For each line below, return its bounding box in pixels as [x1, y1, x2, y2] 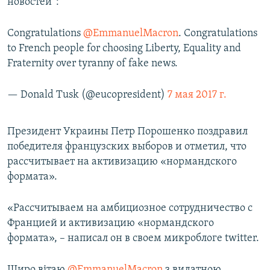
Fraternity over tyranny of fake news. [7, 58, 178, 70]
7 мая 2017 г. [168, 89, 227, 101]
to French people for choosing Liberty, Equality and [7, 43, 241, 55]
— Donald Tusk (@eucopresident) [7, 89, 168, 101]
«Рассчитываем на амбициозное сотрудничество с [7, 202, 253, 215]
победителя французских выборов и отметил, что [7, 141, 246, 153]
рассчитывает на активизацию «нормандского [7, 156, 237, 168]
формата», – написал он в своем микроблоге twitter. [7, 233, 259, 245]
